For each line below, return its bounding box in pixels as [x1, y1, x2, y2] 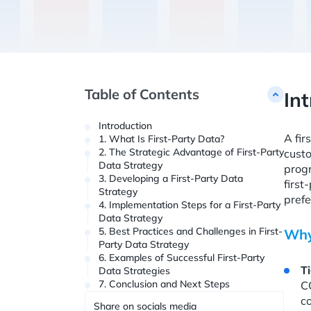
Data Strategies [99, 264, 170, 277]
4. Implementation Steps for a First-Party [99, 199, 280, 211]
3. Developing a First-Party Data [99, 172, 243, 185]
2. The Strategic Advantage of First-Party [99, 146, 284, 158]
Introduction [99, 119, 152, 132]
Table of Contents [85, 85, 199, 103]
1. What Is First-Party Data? [99, 133, 224, 145]
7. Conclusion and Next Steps [99, 278, 230, 290]
